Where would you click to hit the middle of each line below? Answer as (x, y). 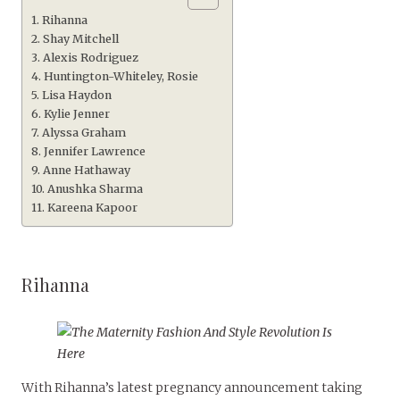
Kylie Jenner (76, 114)
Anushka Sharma (95, 189)
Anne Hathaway (86, 171)
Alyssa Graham (83, 133)
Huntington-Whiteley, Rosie (121, 77)
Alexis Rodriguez (90, 58)
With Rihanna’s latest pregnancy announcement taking (192, 388)
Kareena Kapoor (92, 208)
